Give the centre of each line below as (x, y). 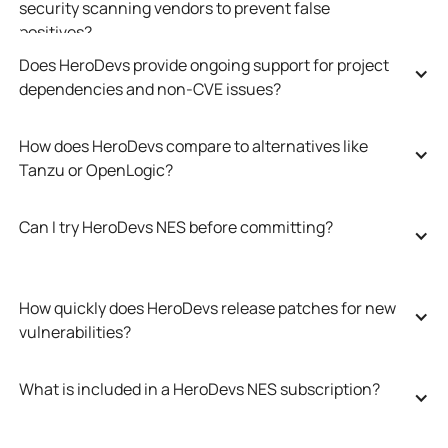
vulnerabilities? (74, 331)
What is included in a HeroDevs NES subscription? (199, 388)
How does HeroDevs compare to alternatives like (193, 145)
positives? (55, 31)
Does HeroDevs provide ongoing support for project (203, 64)
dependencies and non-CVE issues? (149, 88)
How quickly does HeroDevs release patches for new (207, 307)
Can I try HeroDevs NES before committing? (175, 226)
